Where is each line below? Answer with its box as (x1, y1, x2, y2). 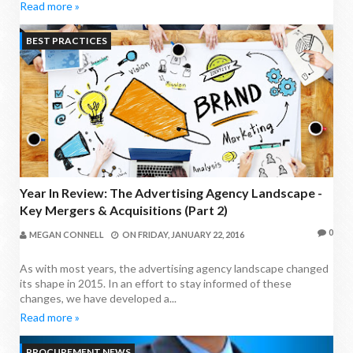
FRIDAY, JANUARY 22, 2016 (138, 229, 244, 240)
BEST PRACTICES (26, 34, 107, 46)
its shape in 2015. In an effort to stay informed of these (20, 277, 292, 291)
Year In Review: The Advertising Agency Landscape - (20, 185, 322, 201)
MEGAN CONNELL (29, 229, 104, 240)
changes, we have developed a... (20, 292, 176, 306)
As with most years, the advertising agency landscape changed (20, 262, 329, 276)
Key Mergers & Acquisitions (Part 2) (20, 203, 228, 218)
